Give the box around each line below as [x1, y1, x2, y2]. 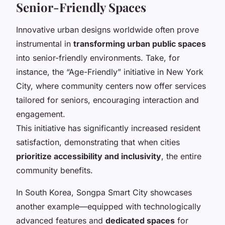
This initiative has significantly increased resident [16, 123, 200, 133]
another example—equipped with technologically [16, 201, 201, 211]
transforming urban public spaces [73, 38, 206, 49]
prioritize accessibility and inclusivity [16, 151, 161, 161]
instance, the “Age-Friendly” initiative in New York [16, 66, 203, 77]
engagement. [16, 108, 65, 119]
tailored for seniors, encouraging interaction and [16, 94, 199, 105]
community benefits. [16, 165, 93, 175]
